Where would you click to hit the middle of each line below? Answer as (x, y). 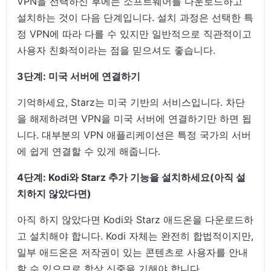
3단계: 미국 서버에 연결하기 (79, 76)
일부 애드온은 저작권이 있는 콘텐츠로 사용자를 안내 (133, 252)
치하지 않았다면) (54, 193)
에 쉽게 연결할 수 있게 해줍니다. (89, 151)
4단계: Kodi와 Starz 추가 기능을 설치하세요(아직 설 (132, 177)
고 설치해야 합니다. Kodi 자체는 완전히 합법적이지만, (135, 236)
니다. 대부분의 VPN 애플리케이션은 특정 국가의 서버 (134, 135)
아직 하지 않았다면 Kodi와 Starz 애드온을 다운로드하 (135, 219)
